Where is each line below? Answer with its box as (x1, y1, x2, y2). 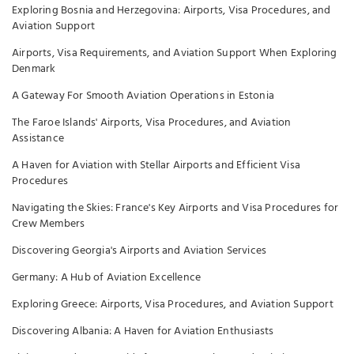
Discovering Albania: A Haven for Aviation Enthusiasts (12, 322, 274, 341)
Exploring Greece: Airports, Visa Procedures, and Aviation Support (12, 295, 333, 314)
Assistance (12, 129, 64, 148)
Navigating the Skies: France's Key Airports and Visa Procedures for (12, 198, 339, 217)
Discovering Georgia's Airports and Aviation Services (12, 241, 267, 260)
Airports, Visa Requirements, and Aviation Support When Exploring (12, 43, 337, 62)
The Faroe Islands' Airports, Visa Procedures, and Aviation (12, 113, 292, 132)
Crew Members (12, 214, 85, 233)
